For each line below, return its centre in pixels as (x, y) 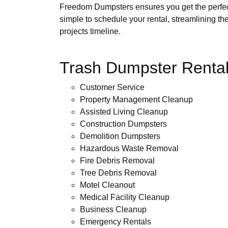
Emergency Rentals (116, 221)
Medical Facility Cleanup (125, 197)
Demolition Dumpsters (120, 136)
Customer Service (112, 87)
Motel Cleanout (107, 185)
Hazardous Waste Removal (129, 148)
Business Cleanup (113, 209)
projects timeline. (90, 31)
